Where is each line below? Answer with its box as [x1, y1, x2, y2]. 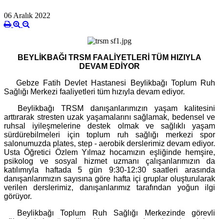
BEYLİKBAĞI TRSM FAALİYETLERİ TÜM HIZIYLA [18, 53, 201, 62]
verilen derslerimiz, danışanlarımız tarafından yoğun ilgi [4, 183, 215, 192]
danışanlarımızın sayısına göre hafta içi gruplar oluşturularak [4, 175, 215, 183]
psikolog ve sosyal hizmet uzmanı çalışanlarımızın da [4, 157, 215, 166]
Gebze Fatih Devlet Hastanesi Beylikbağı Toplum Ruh [4, 79, 215, 88]
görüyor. [4, 192, 32, 201]
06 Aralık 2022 [4, 11, 50, 20]
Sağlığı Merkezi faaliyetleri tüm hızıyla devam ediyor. [4, 88, 185, 96]
